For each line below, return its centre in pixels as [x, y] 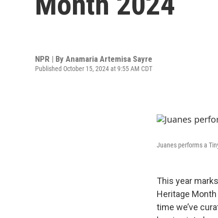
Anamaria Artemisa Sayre [109, 59]
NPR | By [50, 59]
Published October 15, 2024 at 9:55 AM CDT [94, 68]
